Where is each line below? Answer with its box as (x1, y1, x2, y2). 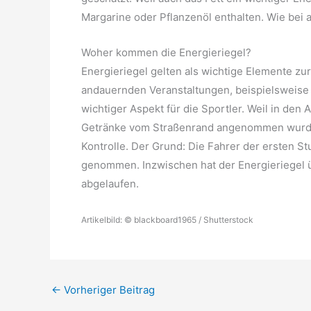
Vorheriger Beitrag (61, 283, 155, 296)
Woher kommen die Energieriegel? (81, 45, 251, 59)
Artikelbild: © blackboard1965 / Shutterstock (81, 214, 253, 225)
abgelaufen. (81, 176, 139, 190)
